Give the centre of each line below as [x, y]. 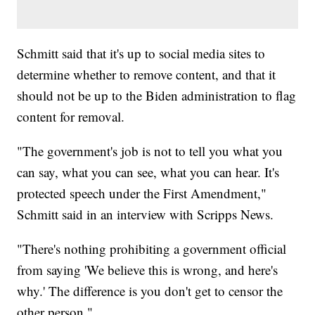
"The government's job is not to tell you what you [150, 150]
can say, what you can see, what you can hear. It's [148, 172]
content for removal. [71, 116]
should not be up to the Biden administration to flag [157, 95]
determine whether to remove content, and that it [147, 74]
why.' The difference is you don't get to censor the [150, 290]
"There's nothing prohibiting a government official [152, 248]
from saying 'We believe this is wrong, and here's [148, 269]
